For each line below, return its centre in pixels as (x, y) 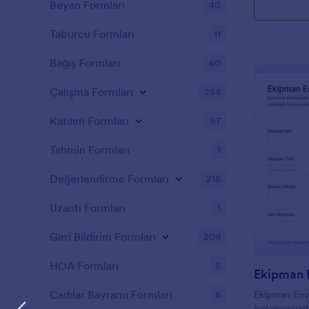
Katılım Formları (89, 121)
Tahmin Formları (90, 150)
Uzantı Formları (88, 208)
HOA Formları (84, 266)
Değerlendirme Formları (109, 179)
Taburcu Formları (92, 34)
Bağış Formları (85, 63)
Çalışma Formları (91, 92)
